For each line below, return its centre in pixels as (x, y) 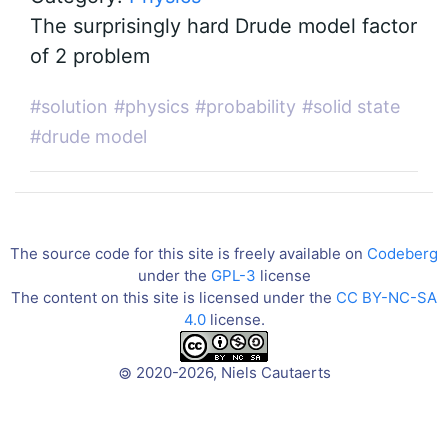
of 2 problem (90, 56)
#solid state (351, 106)
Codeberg (402, 253)
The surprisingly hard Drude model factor (223, 26)
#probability (245, 106)
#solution (69, 106)
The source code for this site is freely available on (188, 253)
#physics (151, 106)
